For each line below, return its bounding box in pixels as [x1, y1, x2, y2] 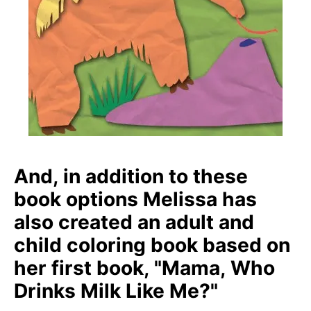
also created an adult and [14, 210, 254, 235]
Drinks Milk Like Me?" [14, 279, 218, 303]
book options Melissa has [14, 187, 257, 212]
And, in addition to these [14, 165, 248, 189]
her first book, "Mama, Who [14, 256, 275, 280]
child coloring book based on [14, 233, 290, 258]
